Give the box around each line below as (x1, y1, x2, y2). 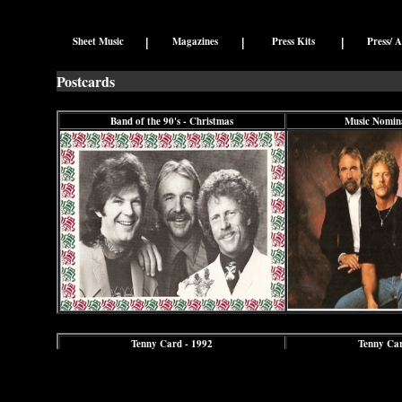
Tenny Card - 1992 (131, 336, 213, 351)
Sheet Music (72, 34, 124, 48)
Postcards (56, 71, 115, 92)
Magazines (172, 34, 218, 48)
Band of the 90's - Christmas (110, 114, 233, 128)
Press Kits (271, 34, 315, 48)
